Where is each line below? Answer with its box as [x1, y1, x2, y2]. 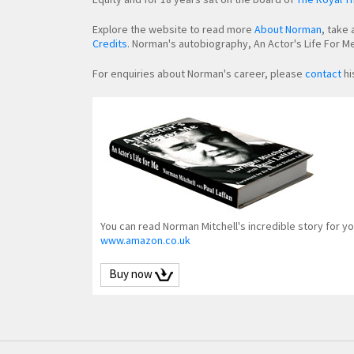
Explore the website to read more [92, 22, 254, 37]
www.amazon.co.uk [100, 232, 190, 247]
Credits [92, 36, 127, 51]
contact [305, 66, 341, 81]
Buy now [109, 265, 153, 281]
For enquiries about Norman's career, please [92, 66, 305, 81]
